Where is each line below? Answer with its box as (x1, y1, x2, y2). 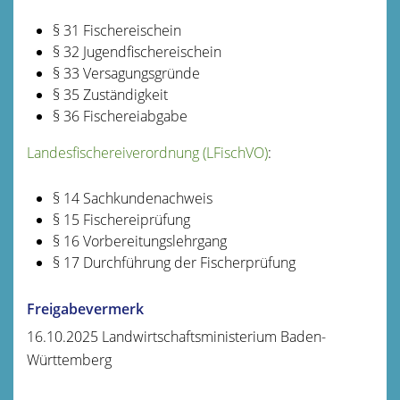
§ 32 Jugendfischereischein (52, 41, 221, 62)
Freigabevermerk (27, 298, 144, 319)
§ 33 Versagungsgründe (52, 62, 200, 83)
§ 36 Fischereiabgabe (52, 105, 187, 126)
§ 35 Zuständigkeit (52, 84, 168, 104)
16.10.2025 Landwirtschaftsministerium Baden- (27, 326, 326, 346)
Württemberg (27, 349, 112, 370)
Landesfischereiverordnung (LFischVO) (27, 142, 268, 162)
